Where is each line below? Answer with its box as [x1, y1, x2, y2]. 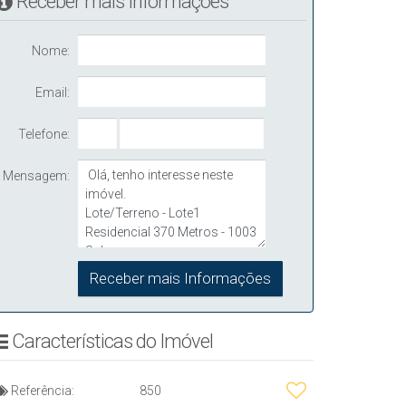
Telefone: [18, 127, 71, 141]
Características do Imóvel [12, 330, 213, 353]
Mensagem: [3, 169, 71, 183]
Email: [35, 85, 71, 100]
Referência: [8, 383, 74, 398]
